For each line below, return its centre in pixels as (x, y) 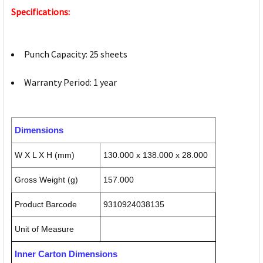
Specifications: (41, 12)
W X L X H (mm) (45, 155)
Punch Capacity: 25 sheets (76, 54)
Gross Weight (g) (46, 180)
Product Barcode (46, 205)
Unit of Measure (44, 229)
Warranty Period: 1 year (70, 82)
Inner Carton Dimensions (66, 254)
